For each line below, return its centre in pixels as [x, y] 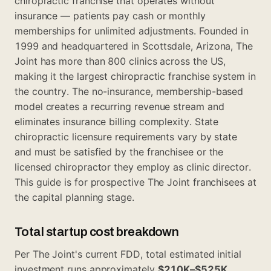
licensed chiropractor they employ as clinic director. [133, 167]
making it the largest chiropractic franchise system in [135, 76]
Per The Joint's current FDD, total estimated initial [128, 254]
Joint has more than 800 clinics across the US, [120, 61]
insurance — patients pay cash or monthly [110, 15]
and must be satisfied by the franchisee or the [119, 152]
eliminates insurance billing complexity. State [117, 121]
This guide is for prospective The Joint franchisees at [135, 182]
